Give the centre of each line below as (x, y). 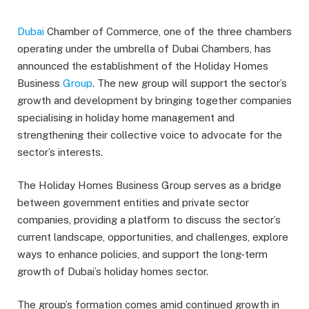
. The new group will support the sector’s (190, 83)
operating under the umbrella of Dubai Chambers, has (144, 49)
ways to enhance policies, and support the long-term (142, 255)
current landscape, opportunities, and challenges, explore (153, 237)
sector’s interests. (60, 152)
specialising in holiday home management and (126, 118)
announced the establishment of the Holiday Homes (143, 66)
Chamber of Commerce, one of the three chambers (168, 31)
